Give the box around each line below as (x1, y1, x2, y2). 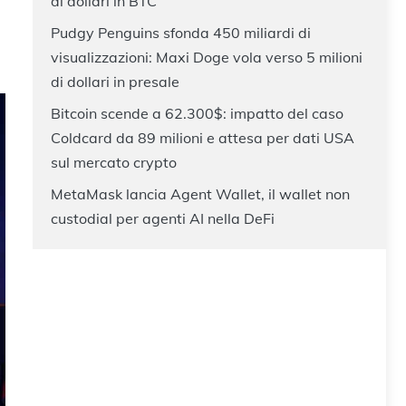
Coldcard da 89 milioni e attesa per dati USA (51, 128, 354, 147)
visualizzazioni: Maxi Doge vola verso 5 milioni (51, 47, 362, 66)
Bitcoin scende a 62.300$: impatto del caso (51, 103, 343, 122)
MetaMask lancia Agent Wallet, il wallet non (51, 184, 350, 203)
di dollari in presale (51, 72, 179, 91)
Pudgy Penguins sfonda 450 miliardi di (51, 23, 311, 42)
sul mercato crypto (51, 152, 177, 171)
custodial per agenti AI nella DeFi (51, 208, 275, 227)
